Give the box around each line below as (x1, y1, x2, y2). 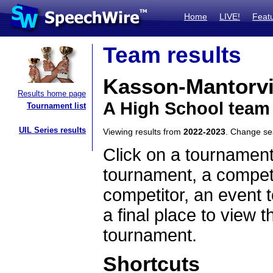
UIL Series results (19, 126, 86, 135)
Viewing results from (103, 127, 183, 136)
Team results (103, 43, 241, 68)
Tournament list (27, 101, 86, 110)
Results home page (18, 89, 86, 98)
